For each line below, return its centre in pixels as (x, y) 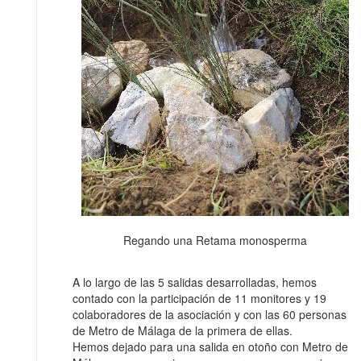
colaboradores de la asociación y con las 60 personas (210, 315)
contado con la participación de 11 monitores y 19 (199, 299)
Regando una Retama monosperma (215, 240)
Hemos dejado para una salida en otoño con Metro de (210, 347)
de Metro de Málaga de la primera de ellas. (183, 331)
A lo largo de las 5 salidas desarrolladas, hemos (195, 282)
